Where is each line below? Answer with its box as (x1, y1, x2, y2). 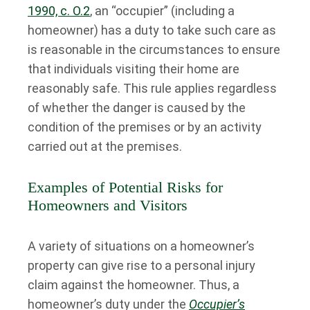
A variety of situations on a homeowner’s (28, 239, 255, 253)
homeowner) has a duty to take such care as (28, 23, 276, 37)
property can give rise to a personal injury (28, 258, 255, 273)
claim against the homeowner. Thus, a (28, 277, 239, 292)
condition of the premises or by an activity (28, 120, 262, 134)
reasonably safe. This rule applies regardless (28, 81, 277, 95)
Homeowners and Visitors (28, 197, 188, 214)
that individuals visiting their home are (28, 62, 239, 76)
